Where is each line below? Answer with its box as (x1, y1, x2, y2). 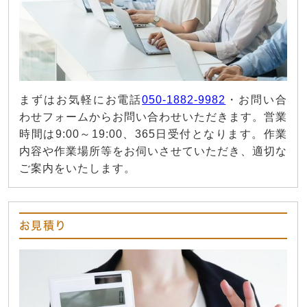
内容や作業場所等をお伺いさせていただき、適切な (19, 145, 287, 157)
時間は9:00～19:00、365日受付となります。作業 (19, 127, 287, 140)
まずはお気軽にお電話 (19, 93, 143, 106)
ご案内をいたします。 (19, 162, 136, 174)
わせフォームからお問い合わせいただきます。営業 (19, 110, 287, 123)
